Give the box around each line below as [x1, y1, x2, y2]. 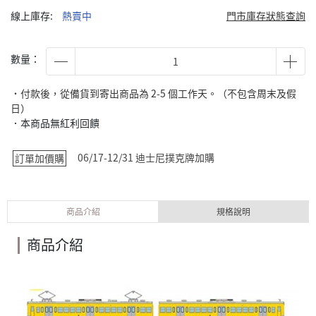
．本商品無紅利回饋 [11, 116, 99, 130]
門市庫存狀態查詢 [226, 8, 305, 23]
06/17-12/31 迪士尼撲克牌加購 [78, 150, 214, 164]
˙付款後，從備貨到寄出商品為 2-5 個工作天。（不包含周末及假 [11, 86, 296, 100]
